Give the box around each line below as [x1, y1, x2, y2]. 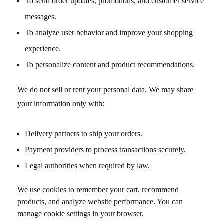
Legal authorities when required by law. [25, 161, 150, 170]
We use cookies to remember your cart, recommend [17, 185, 179, 194]
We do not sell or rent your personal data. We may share [17, 85, 193, 94]
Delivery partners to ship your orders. [25, 129, 142, 138]
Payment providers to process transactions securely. [25, 145, 186, 154]
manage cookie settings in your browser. [17, 209, 144, 218]
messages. [25, 12, 56, 21]
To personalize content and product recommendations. [25, 60, 195, 69]
